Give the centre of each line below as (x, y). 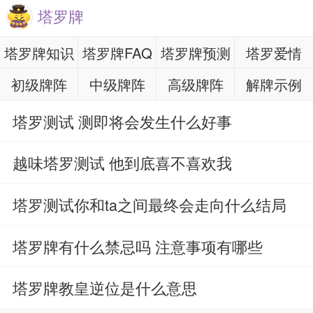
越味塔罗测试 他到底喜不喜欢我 (122, 163)
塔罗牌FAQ (117, 52)
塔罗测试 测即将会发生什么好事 (122, 121)
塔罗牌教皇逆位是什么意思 (104, 288)
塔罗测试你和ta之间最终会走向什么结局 (149, 204)
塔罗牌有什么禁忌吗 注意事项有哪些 (137, 246)
